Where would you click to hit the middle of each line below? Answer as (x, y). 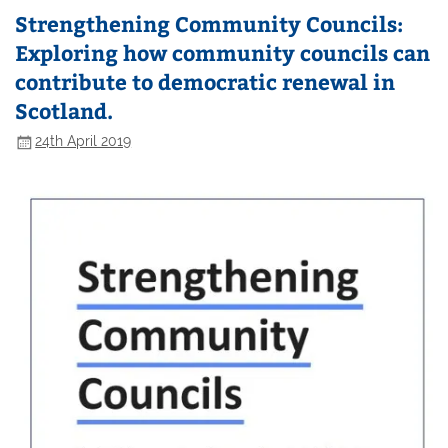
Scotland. (64, 110)
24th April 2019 (83, 141)
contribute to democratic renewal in (205, 81)
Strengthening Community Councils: (209, 23)
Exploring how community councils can (223, 52)
